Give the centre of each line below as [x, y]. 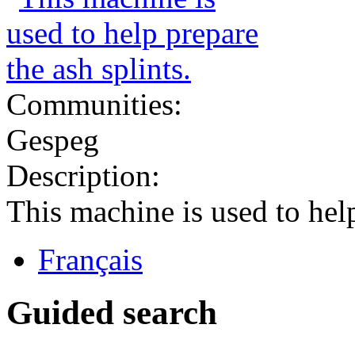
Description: [87, 175]
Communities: [98, 104]
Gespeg [53, 139]
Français [90, 259]
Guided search [112, 312]
